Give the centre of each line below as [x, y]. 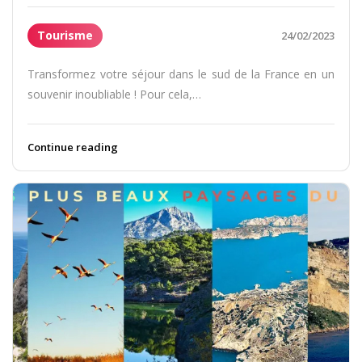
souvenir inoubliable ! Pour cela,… [115, 95]
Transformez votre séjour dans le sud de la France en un [181, 74]
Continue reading [73, 147]
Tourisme [65, 36]
